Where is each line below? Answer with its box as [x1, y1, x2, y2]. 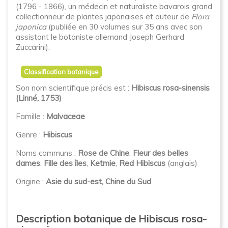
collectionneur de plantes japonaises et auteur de [16, 12, 191, 21]
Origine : [16, 177, 46, 186]
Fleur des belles [133, 148, 188, 158]
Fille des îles [44, 158, 87, 168]
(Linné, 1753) [16, 93, 62, 103]
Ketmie [90, 158, 116, 168]
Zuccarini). [16, 42, 50, 52]
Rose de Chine [78, 148, 129, 158]
